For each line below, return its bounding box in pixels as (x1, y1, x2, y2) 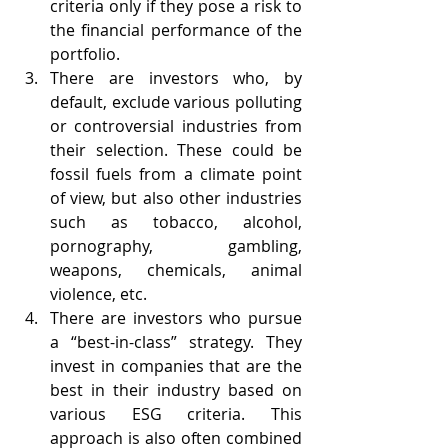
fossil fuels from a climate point (50, 163, 302, 186)
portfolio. (50, 43, 120, 66)
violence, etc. (50, 283, 147, 306)
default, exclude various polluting (50, 91, 302, 114)
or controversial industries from (50, 115, 302, 138)
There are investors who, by (50, 67, 302, 90)
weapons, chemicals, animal (50, 259, 302, 282)
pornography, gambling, (50, 235, 302, 258)
